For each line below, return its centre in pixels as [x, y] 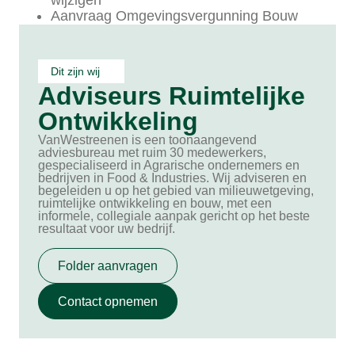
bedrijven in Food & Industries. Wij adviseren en [172, 177]
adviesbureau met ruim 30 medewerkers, [152, 152]
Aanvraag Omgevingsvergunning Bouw [174, 15]
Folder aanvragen [108, 265]
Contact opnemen [108, 301]
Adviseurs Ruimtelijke [172, 95]
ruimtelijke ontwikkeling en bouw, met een [155, 203]
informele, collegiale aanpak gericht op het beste [174, 216]
